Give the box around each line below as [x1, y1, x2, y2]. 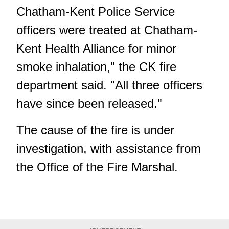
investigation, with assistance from [16, 141, 201, 155]
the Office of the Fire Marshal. [16, 159, 178, 174]
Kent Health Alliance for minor [16, 41, 176, 55]
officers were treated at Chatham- [16, 22, 197, 37]
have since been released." [16, 96, 162, 110]
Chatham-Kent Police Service [16, 4, 175, 18]
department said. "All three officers [16, 78, 202, 92]
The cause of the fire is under [16, 123, 174, 137]
